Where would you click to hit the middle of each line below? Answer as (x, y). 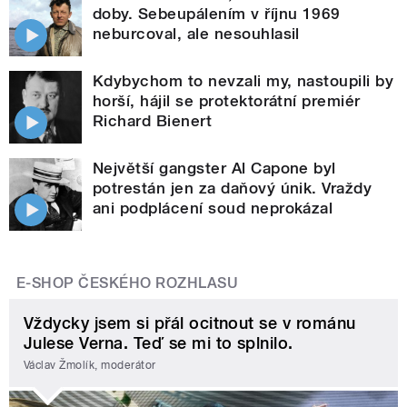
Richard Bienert (153, 121)
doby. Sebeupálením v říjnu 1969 (217, 14)
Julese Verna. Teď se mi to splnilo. (159, 343)
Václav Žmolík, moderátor (90, 365)
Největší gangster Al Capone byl (214, 169)
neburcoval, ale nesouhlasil (196, 34)
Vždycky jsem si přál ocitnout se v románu (190, 323)
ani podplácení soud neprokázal (213, 208)
